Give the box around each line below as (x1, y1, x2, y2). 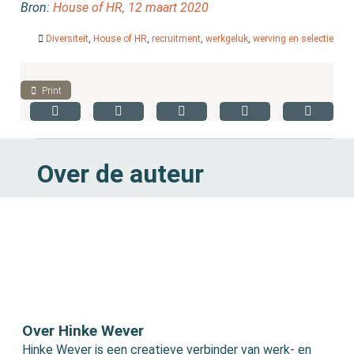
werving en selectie (252, 33, 333, 45)
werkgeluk (205, 33, 248, 45)
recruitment (151, 33, 201, 45)
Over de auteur (37, 158, 205, 189)
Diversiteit (45, 33, 88, 45)
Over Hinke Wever (22, 321, 145, 340)
